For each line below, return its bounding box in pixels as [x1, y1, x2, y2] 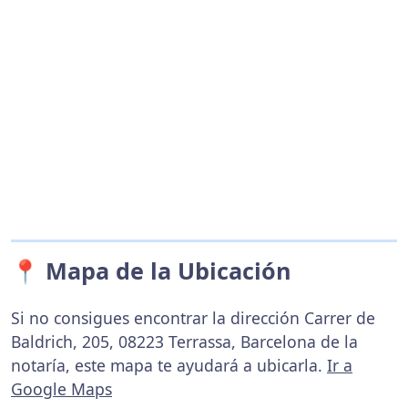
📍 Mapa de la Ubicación [11, 254, 291, 286]
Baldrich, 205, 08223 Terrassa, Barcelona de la [11, 330, 358, 352]
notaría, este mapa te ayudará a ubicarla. [11, 353, 327, 376]
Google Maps [11, 377, 112, 400]
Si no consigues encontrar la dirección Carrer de [11, 306, 375, 329]
